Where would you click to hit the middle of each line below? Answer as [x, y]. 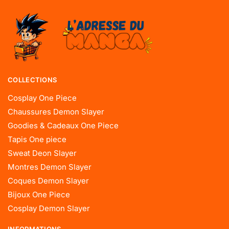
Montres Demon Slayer [50, 167]
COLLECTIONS [32, 80]
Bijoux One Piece [39, 195]
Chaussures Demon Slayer [56, 112]
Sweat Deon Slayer [42, 153]
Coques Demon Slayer [48, 181]
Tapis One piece [37, 140]
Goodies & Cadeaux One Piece [63, 126]
